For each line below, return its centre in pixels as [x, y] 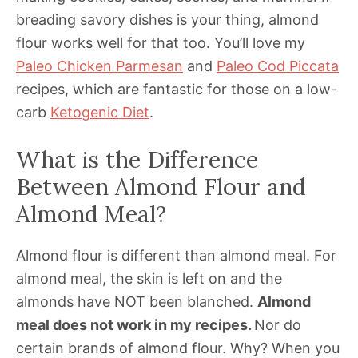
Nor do [278, 325]
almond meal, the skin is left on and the [149, 279]
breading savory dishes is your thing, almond [167, 20]
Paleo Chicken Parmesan [99, 66]
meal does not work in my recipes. [135, 325]
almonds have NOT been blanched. [137, 302]
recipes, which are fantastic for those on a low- [177, 89]
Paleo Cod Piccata [278, 66]
